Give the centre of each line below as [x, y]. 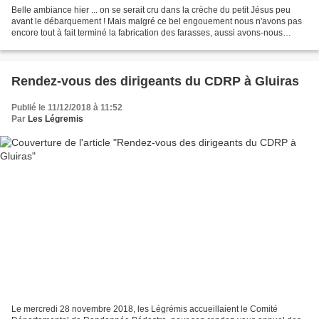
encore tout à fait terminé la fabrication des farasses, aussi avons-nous [147, 32]
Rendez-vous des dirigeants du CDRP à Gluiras [155, 81]
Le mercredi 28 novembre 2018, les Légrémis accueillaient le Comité [145, 309]
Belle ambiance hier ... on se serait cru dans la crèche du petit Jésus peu [151, 10]
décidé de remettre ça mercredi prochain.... [94, 44]
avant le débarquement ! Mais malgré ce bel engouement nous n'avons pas [157, 21]
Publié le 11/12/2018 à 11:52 [67, 107]
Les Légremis [56, 119]
